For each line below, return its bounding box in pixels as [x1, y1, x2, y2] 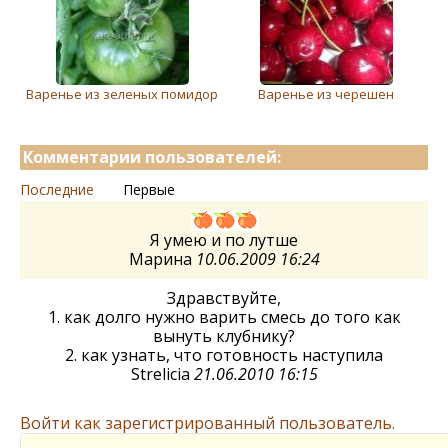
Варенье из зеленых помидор [26, 85, 218, 103]
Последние [20, 180, 94, 199]
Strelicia [130, 363, 194, 385]
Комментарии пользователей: [23, 146, 281, 168]
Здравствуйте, [167, 287, 281, 309]
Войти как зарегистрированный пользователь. [20, 412, 395, 434]
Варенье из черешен [258, 85, 394, 103]
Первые [123, 180, 175, 199]
